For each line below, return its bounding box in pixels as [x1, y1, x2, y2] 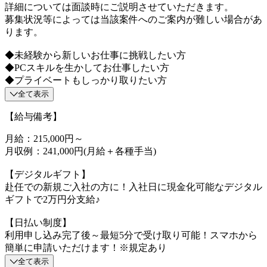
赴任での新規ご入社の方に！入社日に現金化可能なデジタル [5, 181, 262, 192]
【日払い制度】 [5, 217, 72, 228]
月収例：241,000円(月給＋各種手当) [5, 145, 156, 156]
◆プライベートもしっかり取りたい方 [5, 74, 167, 85]
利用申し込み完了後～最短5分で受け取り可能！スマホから [5, 229, 257, 240]
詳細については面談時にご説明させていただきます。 [5, 1, 234, 12]
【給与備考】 [5, 111, 62, 122]
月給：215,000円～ [5, 133, 83, 144]
